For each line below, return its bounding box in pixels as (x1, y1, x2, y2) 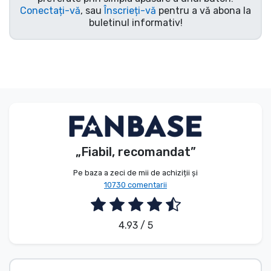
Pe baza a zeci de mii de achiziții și (73, 168, 198, 178)
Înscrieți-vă (104, 4, 156, 16)
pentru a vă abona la (156, 4, 251, 16)
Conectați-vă (20, 4, 80, 16)
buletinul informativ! (88, 16, 183, 28)
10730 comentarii (104, 180, 167, 190)
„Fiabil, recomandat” (75, 145, 196, 160)
